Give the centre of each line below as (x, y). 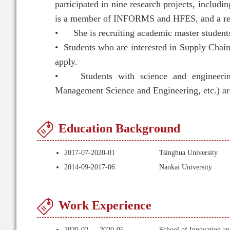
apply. (68, 62)
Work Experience (105, 205)
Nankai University (186, 167)
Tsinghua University (188, 153)
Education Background (119, 128)
